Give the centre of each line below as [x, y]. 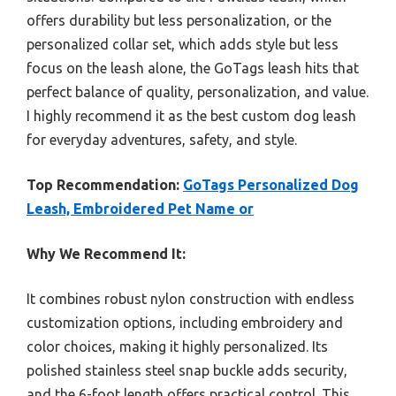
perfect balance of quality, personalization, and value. [198, 92]
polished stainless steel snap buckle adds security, [187, 371]
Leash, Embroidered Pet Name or [140, 209]
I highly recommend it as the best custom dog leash [191, 116]
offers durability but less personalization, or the [179, 21]
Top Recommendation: [103, 185]
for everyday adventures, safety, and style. [162, 140]
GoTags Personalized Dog [271, 185]
